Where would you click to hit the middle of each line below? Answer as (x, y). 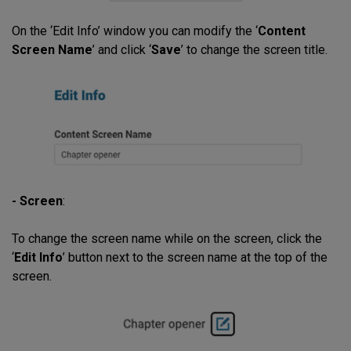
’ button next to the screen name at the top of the (195, 257)
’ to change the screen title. (254, 49)
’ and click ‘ (122, 49)
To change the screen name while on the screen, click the (167, 238)
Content (282, 31)
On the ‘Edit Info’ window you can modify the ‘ (135, 31)
